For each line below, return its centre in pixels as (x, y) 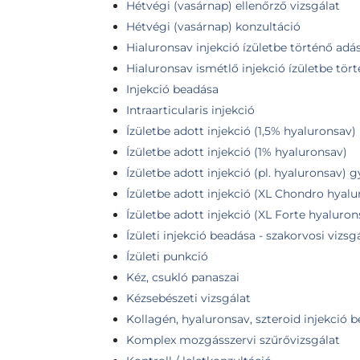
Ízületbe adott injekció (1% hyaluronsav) (237, 152)
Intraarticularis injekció (190, 110)
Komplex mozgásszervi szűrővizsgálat (233, 340)
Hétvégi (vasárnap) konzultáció (213, 27)
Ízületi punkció (167, 256)
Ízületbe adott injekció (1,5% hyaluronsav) (241, 131)
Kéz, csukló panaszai (183, 277)
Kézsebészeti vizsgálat (188, 298)
